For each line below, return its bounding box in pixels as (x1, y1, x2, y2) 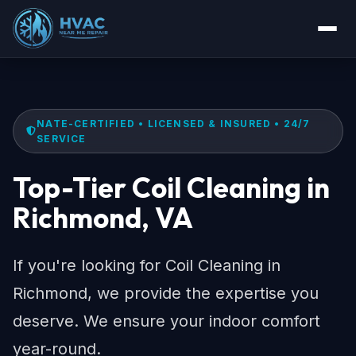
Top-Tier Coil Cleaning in (13, 170, 330, 205)
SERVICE (37, 133, 87, 145)
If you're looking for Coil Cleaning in (13, 256, 281, 275)
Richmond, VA (13, 200, 193, 235)
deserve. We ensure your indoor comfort (13, 311, 320, 331)
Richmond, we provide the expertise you (13, 284, 319, 303)
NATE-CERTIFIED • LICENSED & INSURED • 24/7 (37, 118, 311, 130)
